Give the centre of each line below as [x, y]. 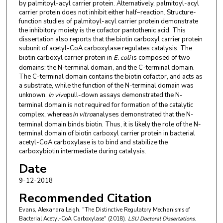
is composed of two [161, 57]
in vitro [82, 114]
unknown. [33, 95]
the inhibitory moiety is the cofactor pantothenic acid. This [102, 30]
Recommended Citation [85, 198]
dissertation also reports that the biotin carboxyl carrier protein [111, 39]
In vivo [57, 95]
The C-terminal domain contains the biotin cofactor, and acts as [111, 76]
